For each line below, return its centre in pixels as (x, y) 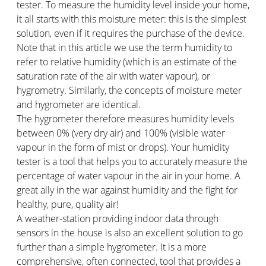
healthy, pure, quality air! (68, 204)
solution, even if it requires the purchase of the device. (131, 33)
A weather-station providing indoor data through (118, 218)
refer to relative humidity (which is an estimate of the (127, 61)
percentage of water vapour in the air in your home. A (129, 175)
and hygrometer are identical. (79, 104)
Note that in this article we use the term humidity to (124, 47)
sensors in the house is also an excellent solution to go (130, 232)
